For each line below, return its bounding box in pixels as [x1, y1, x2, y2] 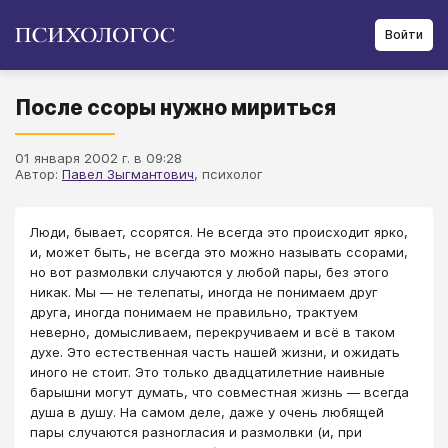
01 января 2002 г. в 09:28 [15, 150, 182, 166]
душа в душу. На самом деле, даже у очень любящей [30, 404, 384, 420]
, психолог [194, 166, 263, 182]
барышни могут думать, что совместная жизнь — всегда [30, 384, 409, 400]
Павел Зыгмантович [62, 166, 194, 182]
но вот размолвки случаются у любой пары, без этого [30, 264, 389, 280]
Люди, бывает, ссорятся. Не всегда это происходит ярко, [30, 224, 408, 240]
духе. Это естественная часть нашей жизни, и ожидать [30, 344, 400, 360]
